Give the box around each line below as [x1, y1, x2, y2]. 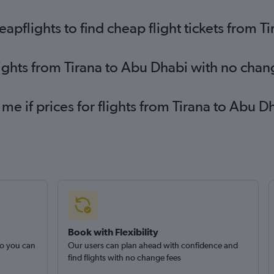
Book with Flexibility [67, 226, 158, 237]
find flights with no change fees [67, 253, 181, 262]
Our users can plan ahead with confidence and [67, 240, 238, 250]
